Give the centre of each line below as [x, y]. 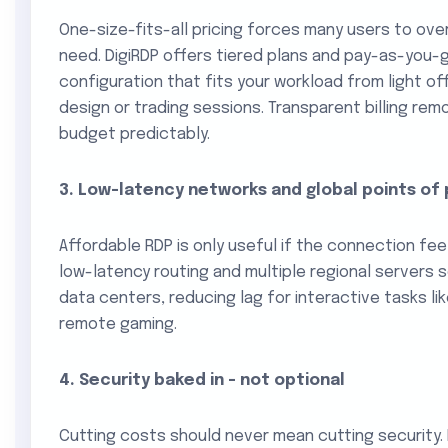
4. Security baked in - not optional [202, 380]
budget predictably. [134, 134]
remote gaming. [118, 324]
